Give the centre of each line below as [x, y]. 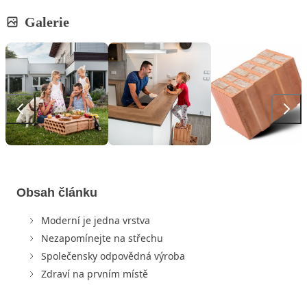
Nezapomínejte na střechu [102, 238]
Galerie [47, 22]
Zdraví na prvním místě [95, 273]
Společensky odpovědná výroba [113, 256]
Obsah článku [57, 192]
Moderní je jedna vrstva [96, 220]
